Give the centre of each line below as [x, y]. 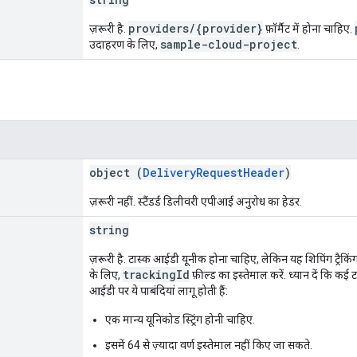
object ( [116, 172]
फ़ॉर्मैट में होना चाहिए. [309, 28]
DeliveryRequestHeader [214, 172]
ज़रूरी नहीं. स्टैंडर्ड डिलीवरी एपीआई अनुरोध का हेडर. [196, 201]
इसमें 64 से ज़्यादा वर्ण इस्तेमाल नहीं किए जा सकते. [209, 345]
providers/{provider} [196, 28]
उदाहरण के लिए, [125, 44]
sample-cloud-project [229, 44]
